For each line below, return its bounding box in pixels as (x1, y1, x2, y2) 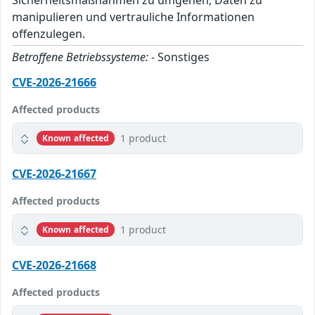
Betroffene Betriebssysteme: (12, 49, 148, 65)
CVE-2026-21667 (12, 166, 96, 182)
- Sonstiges (148, 49, 210, 65)
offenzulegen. (12, 26, 85, 42)
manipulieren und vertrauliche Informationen (12, 9, 255, 25)
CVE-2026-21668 (12, 257, 96, 274)
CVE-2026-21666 (12, 75, 96, 91)
